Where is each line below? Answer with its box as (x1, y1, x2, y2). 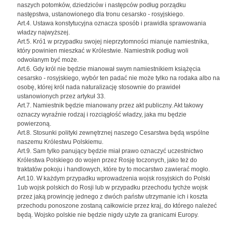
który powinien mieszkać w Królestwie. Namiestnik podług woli (17, 47, 188, 54)
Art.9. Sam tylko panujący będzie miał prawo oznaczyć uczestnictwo (17, 147, 203, 155)
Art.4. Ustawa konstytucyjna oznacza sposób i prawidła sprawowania (17, 20, 206, 27)
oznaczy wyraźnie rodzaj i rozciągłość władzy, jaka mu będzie (17, 111, 186, 118)
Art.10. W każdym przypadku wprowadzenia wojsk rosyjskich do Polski (17, 175, 210, 182)
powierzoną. (17, 120, 51, 127)
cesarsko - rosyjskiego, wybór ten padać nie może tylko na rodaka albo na (17, 74, 220, 82)
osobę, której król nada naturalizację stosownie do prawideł (17, 84, 180, 91)
